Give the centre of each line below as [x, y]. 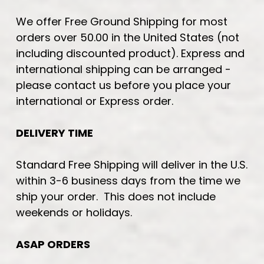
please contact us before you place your [123, 85]
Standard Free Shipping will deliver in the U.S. [132, 164]
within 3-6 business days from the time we [128, 180]
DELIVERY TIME [55, 133]
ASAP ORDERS [53, 244]
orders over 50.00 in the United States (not [128, 37]
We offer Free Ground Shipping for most [122, 21]
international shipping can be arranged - [123, 69]
